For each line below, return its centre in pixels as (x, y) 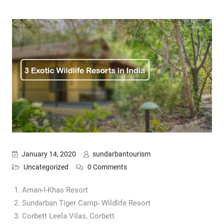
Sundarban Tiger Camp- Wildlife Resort (86, 203)
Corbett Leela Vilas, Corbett (68, 216)
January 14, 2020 (48, 154)
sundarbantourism (121, 154)
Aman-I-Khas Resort (55, 190)
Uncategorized (46, 167)
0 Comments (107, 167)
